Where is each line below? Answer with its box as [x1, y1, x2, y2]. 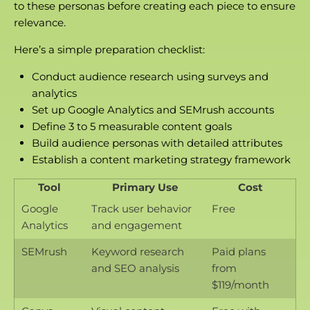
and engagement [91, 219, 182, 232]
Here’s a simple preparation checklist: [14, 43, 205, 57]
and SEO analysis [91, 262, 179, 275]
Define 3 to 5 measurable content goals [31, 120, 232, 134]
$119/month [212, 278, 269, 292]
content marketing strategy [89, 153, 232, 167]
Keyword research [91, 245, 184, 259]
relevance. [14, 16, 66, 30]
